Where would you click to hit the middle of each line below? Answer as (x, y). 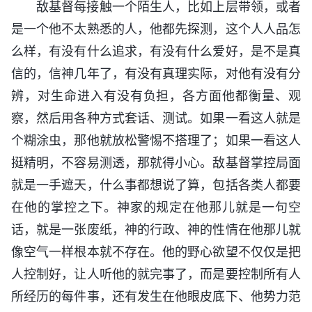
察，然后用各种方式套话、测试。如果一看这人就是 (156, 118)
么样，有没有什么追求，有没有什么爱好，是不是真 (156, 52)
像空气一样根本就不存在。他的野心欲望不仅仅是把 (156, 252)
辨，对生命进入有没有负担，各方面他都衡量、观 (156, 96)
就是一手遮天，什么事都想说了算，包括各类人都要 (156, 185)
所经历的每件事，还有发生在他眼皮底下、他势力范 (156, 297)
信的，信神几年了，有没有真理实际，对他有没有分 (156, 74)
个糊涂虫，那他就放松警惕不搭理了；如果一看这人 (156, 141)
